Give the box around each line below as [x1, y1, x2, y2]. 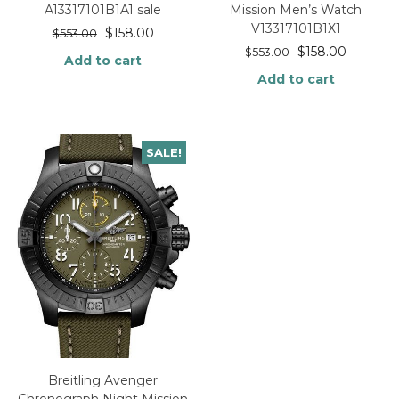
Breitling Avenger [48, 372, 159, 389]
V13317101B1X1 [250, 20, 341, 37]
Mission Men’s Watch [230, 2, 362, 19]
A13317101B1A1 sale [45, 2, 162, 19]
